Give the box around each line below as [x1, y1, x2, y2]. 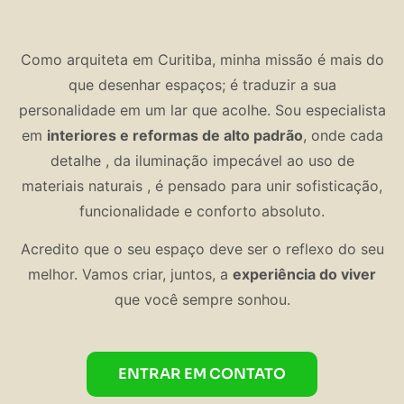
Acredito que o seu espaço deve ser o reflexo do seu [20, 239, 384, 258]
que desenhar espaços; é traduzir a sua [68, 75, 336, 94]
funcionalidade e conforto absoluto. [79, 201, 325, 220]
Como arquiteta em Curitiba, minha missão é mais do [20, 50, 384, 69]
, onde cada [302, 125, 383, 144]
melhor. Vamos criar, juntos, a [28, 264, 233, 283]
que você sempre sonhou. [114, 289, 290, 308]
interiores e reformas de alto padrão [46, 125, 303, 144]
